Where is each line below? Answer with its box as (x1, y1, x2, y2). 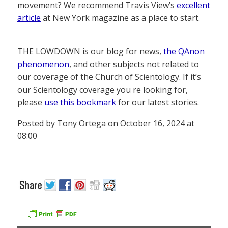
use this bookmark (44, 97, 116, 108)
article (17, 12, 41, 24)
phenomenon (17, 59, 69, 70)
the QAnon (163, 46, 205, 58)
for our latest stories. (116, 97, 199, 108)
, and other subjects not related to (69, 59, 199, 70)
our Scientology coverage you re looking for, (17, 84, 188, 96)
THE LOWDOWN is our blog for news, (17, 46, 163, 58)
